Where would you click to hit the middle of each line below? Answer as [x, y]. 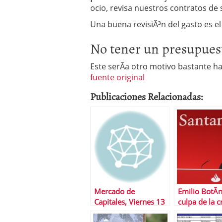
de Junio [108, 212]
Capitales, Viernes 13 [130, 202]
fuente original [117, 77]
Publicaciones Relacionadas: [147, 96]
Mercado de [114, 192]
